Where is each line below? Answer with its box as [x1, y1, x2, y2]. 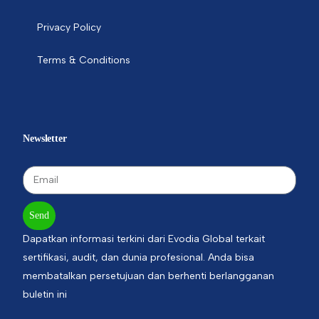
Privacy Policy [37, 21, 102, 34]
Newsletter [23, 133, 67, 145]
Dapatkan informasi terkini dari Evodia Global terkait [23, 233, 266, 246]
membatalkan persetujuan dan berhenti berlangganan [23, 270, 275, 283]
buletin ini [23, 288, 68, 301]
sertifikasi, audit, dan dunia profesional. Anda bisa [23, 251, 255, 264]
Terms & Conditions [37, 54, 131, 67]
